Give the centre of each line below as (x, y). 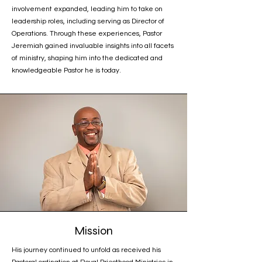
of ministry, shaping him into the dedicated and (87, 58)
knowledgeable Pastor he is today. (66, 70)
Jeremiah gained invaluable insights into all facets (93, 46)
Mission (94, 231)
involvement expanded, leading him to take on (87, 9)
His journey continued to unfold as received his (86, 250)
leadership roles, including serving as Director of (88, 21)
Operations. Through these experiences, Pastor (87, 34)
